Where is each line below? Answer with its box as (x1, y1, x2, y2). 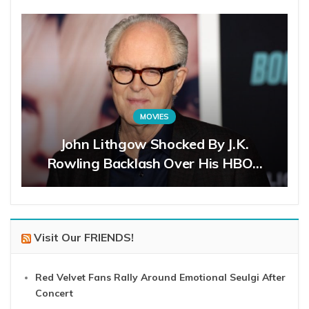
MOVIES (140, 111, 169, 121)
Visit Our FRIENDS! (34, 230, 134, 244)
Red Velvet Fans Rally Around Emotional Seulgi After (35, 270, 286, 283)
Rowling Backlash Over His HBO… (46, 154, 263, 172)
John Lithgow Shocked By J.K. (60, 134, 249, 152)
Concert (35, 286, 73, 299)
